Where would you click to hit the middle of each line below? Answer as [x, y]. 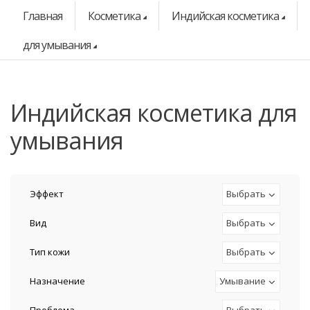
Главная [43, 16]
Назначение [57, 281]
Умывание [243, 281]
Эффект [47, 194]
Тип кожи [50, 252]
